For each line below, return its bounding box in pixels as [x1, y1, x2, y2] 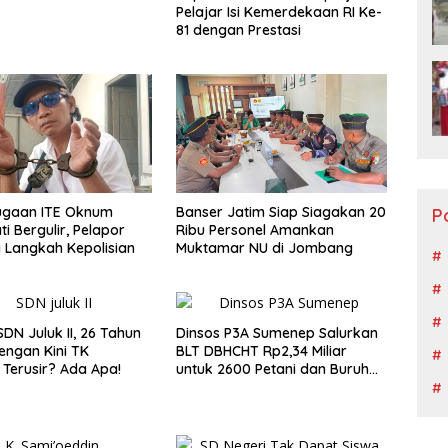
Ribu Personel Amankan [175, 221, 334, 240]
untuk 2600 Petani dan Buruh [175, 360, 369, 379]
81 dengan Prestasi [175, 21, 301, 40]
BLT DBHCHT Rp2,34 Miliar [175, 342, 347, 361]
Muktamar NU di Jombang [175, 239, 353, 258]
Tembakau [175, 378, 247, 397]
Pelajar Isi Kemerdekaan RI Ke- [175, 3, 382, 22]
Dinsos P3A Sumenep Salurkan [175, 324, 378, 343]
